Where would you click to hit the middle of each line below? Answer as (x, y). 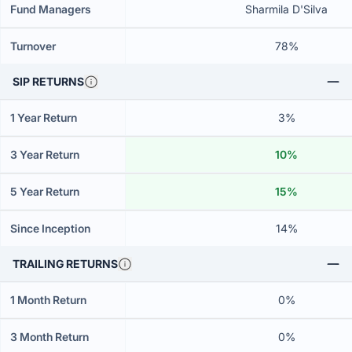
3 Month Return (49, 337)
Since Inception (50, 228)
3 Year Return (45, 154)
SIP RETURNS (48, 81)
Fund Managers (51, 9)
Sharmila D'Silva (286, 9)
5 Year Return (45, 191)
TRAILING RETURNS (65, 264)
